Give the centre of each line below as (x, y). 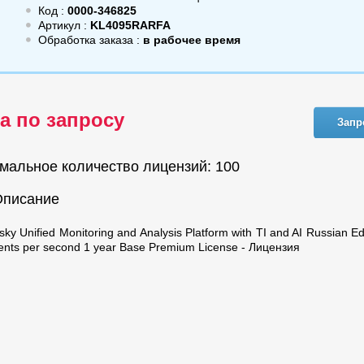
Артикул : (63, 25)
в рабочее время (192, 40)
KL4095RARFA (129, 25)
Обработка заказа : (91, 40)
